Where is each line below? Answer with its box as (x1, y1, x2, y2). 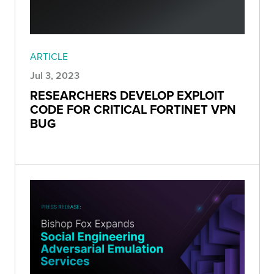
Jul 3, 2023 (30, 68, 80, 83)
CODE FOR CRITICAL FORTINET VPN (30, 100, 236, 119)
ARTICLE (30, 50, 68, 64)
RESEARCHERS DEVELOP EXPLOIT (30, 86, 224, 105)
